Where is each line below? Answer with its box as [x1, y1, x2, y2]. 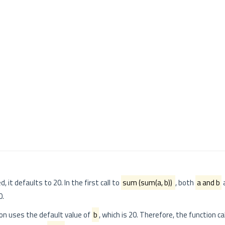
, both [175, 177, 195, 188]
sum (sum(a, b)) [123, 177, 174, 188]
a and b [197, 177, 220, 188]
